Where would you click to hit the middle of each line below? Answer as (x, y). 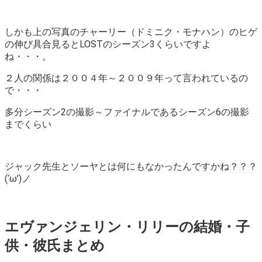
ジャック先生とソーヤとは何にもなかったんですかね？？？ (131, 167)
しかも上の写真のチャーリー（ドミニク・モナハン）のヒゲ (131, 32)
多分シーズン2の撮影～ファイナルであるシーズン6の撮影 (127, 112)
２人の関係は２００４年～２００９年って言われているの (126, 78)
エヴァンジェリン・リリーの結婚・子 (127, 227)
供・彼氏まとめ (55, 246)
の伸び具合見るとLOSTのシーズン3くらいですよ (108, 44)
